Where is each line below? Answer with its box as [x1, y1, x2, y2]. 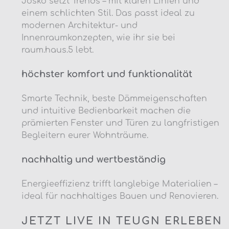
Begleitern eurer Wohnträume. [21, 130, 148, 140]
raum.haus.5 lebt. [21, 45, 94, 55]
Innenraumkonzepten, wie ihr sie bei [21, 33, 175, 42]
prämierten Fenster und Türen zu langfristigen [21, 118, 219, 128]
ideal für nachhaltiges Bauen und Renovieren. [21, 191, 218, 201]
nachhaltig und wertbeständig [21, 154, 166, 165]
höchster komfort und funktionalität [21, 68, 192, 79]
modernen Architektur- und [21, 20, 138, 30]
